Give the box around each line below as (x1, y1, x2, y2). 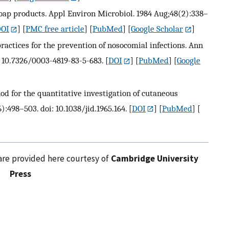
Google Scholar (131, 23, 184, 34)
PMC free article (26, 23, 85, 34)
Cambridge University (111, 153, 198, 165)
